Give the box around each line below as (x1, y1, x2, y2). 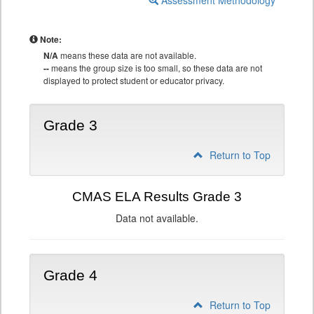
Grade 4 (43, 267, 97, 284)
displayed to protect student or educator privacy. (43, 74, 224, 86)
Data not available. (116, 211, 198, 225)
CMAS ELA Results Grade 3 (72, 189, 242, 204)
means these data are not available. (58, 49, 196, 61)
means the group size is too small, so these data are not (49, 62, 262, 74)
